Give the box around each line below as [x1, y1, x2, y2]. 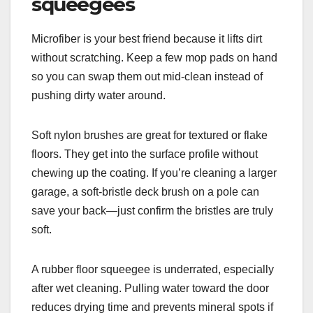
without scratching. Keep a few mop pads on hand [31, 51, 277, 64]
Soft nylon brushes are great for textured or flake [31, 129, 268, 141]
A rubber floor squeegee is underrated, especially [31, 263, 274, 275]
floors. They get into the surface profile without [31, 147, 258, 160]
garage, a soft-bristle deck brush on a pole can [31, 185, 259, 198]
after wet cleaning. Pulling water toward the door [31, 282, 269, 294]
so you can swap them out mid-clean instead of [31, 70, 263, 82]
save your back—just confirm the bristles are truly [31, 204, 273, 217]
